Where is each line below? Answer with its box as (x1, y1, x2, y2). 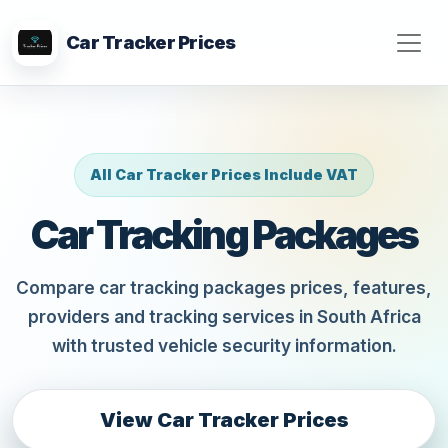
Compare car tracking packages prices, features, (16, 276, 432, 298)
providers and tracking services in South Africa (27, 305, 421, 327)
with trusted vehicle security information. (51, 334, 397, 356)
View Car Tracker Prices (99, 408, 349, 433)
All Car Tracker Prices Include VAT (90, 166, 358, 184)
